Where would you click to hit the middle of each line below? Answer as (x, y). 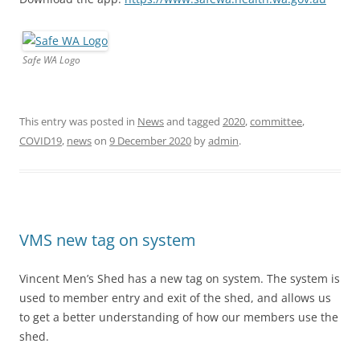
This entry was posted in (78, 121)
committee (276, 121)
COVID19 (41, 140)
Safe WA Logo (51, 59)
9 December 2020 (150, 140)
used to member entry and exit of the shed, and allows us (175, 297)
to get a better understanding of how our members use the (179, 317)
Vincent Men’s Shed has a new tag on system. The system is (180, 278)
